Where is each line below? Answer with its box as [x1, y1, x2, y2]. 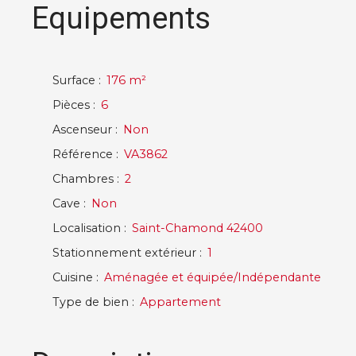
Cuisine [52, 270, 93, 285]
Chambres [52, 172, 114, 187]
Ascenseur [52, 122, 112, 137]
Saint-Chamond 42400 [132, 221, 263, 236]
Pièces [52, 98, 90, 113]
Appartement [140, 295, 221, 310]
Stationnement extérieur [52, 246, 196, 261]
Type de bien [52, 295, 129, 310]
